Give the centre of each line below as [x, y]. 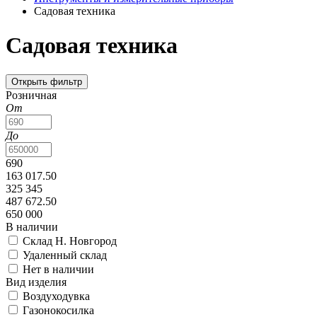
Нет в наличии [58, 269]
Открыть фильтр [47, 81]
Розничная [31, 95]
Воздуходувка [56, 296]
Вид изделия [36, 282]
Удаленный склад [65, 255]
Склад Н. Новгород [70, 241]
